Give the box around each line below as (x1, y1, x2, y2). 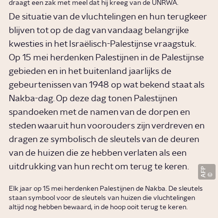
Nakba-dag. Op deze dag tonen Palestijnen (9, 94, 178, 103)
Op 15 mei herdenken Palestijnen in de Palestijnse (9, 53, 204, 62)
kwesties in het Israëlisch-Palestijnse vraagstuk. (9, 39, 197, 49)
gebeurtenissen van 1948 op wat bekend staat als (9, 80, 205, 90)
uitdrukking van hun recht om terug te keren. (9, 162, 189, 171)
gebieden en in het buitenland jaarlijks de (9, 67, 172, 76)
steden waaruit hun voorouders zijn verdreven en (9, 121, 205, 130)
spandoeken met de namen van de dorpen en (9, 108, 190, 117)
